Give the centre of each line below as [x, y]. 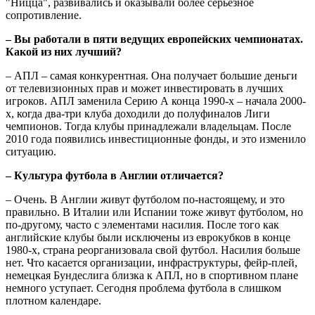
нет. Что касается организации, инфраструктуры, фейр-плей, [152, 263]
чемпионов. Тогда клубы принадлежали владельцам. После [148, 127]
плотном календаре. [53, 301]
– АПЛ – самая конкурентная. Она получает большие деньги [152, 76]
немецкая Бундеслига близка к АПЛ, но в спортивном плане [152, 276]
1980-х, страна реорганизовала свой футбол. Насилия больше [153, 250]
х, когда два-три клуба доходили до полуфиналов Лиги [138, 114]
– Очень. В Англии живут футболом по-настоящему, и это [145, 200]
